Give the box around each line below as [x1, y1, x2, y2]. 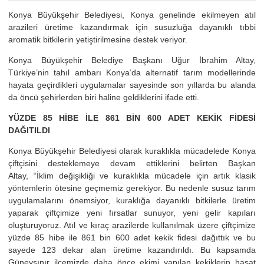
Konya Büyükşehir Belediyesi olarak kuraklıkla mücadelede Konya [8, 146, 256, 156]
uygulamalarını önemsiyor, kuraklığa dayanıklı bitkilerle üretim [8, 195, 256, 205]
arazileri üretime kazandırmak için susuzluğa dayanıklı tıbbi [8, 22, 256, 32]
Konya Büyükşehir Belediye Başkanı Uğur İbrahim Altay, [8, 55, 256, 65]
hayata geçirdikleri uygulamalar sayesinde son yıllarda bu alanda [8, 80, 256, 90]
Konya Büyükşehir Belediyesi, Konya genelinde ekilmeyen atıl [8, 9, 256, 19]
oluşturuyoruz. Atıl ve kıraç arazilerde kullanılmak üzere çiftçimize [8, 220, 256, 230]
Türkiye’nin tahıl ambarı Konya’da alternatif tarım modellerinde [8, 67, 256, 77]
